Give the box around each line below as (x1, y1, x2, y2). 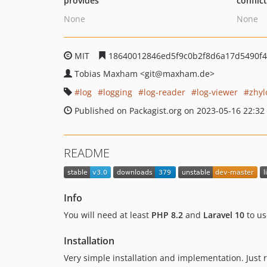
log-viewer (197, 86, 238, 98)
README (64, 145, 110, 161)
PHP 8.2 (151, 209, 183, 221)
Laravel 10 (203, 209, 244, 221)
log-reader (144, 86, 185, 98)
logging (103, 86, 132, 98)
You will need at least (64, 209, 151, 221)
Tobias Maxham (74, 68, 140, 79)
